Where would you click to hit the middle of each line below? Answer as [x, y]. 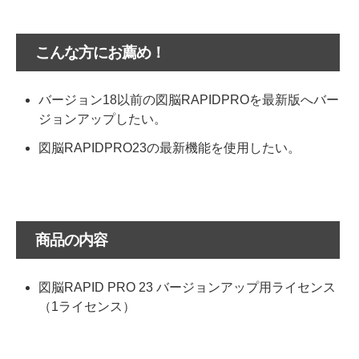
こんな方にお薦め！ [100, 53]
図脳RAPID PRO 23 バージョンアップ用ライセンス [187, 287]
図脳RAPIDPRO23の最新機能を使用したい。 [169, 148]
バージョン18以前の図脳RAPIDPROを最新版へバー [189, 100]
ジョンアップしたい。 [103, 119]
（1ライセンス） [87, 306]
